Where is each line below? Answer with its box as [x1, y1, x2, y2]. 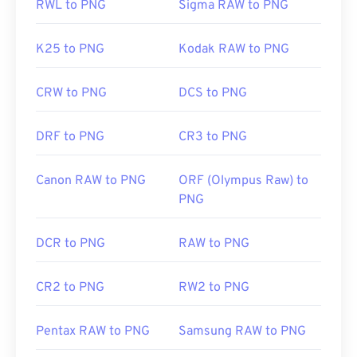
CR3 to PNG [178, 129, 247, 146]
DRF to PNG [36, 129, 104, 146]
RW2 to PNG [178, 280, 249, 296]
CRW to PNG [36, 85, 107, 102]
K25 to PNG [36, 41, 104, 58]
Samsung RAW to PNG [178, 324, 306, 340]
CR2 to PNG [36, 280, 104, 296]
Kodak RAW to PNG [178, 41, 289, 58]
